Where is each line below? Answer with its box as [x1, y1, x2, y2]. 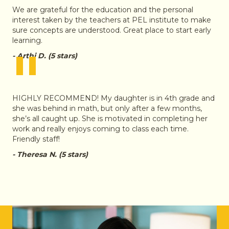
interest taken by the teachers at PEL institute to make [12, 15, 211, 25]
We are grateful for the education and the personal [12, 5, 193, 14]
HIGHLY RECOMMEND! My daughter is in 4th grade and [12, 93, 215, 103]
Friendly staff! [12, 134, 60, 144]
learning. [12, 35, 42, 45]
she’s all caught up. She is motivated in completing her [12, 113, 208, 123]
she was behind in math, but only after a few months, [12, 103, 202, 113]
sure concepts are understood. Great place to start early [12, 25, 211, 35]
